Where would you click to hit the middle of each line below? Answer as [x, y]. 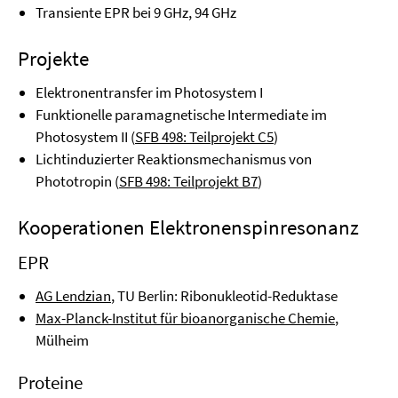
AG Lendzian [73, 296]
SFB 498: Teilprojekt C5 [204, 137]
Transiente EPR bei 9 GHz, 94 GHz [136, 12]
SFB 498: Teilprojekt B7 [188, 181]
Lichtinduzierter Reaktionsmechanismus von [174, 159]
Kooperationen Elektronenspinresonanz [188, 227]
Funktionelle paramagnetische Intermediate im [181, 115]
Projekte [53, 58]
